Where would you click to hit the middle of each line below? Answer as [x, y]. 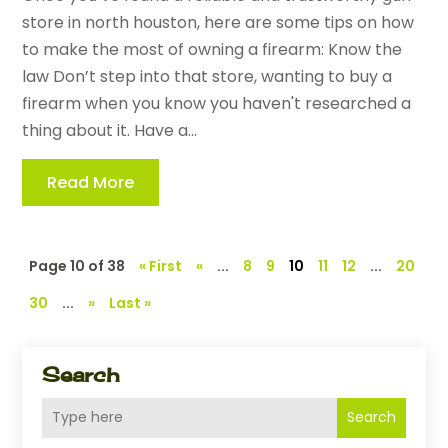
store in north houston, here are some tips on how [218, 22]
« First [161, 265]
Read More [91, 182]
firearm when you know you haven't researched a [217, 103]
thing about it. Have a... [110, 130]
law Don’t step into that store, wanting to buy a [207, 76]
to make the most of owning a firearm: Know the [212, 49]
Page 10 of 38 [77, 265]
